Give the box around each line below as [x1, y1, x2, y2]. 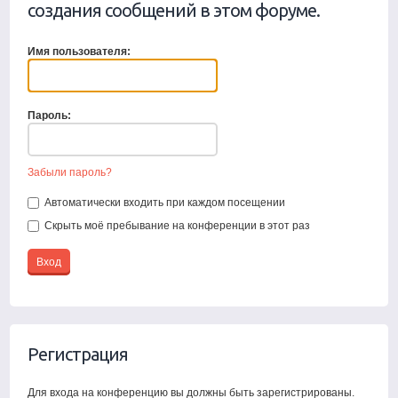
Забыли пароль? [28, 166, 113, 179]
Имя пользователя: [28, 45, 131, 58]
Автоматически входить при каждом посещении [42, 196, 286, 209]
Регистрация [28, 344, 129, 364]
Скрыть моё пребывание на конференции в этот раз [42, 219, 311, 232]
